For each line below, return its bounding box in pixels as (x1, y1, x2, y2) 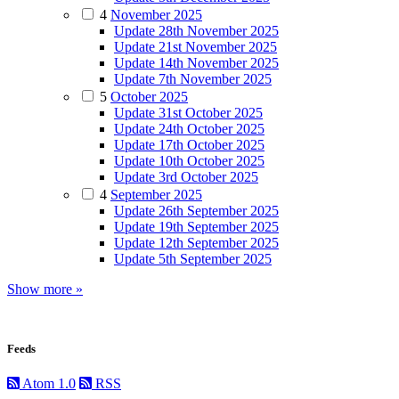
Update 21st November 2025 (114, 39, 277, 55)
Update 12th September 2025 (114, 235, 279, 251)
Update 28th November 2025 (114, 23, 279, 39)
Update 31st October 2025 (114, 105, 263, 121)
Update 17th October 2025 (114, 137, 265, 153)
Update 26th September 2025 (114, 203, 279, 219)
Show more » (7, 281, 83, 297)
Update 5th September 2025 (114, 251, 272, 267)
